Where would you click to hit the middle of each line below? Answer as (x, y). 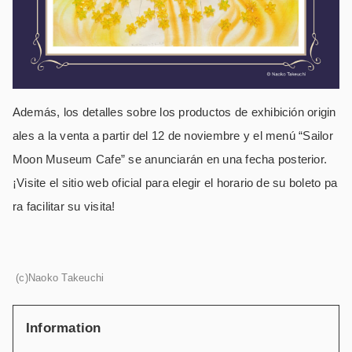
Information (64, 328)
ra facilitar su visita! (64, 206)
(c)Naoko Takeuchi (59, 277)
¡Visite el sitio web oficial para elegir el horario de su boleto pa (175, 182)
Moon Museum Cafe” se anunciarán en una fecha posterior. (170, 159)
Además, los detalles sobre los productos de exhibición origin (174, 112)
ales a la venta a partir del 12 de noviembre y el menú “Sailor (173, 135)
